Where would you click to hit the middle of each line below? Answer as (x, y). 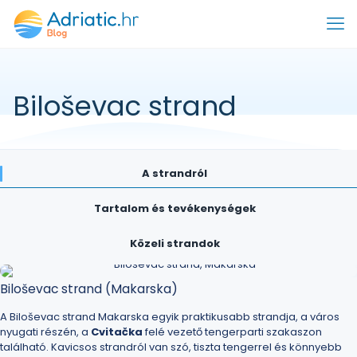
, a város (318, 317)
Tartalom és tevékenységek (175, 208)
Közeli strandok (175, 243)
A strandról (175, 173)
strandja (274, 317)
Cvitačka (117, 332)
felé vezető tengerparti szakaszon (232, 332)
